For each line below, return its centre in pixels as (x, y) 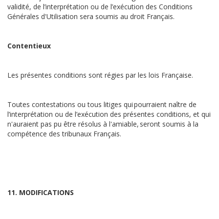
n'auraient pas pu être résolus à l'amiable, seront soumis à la (103, 124)
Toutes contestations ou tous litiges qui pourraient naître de (102, 104)
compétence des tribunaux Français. (64, 134)
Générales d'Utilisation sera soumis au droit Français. (91, 16)
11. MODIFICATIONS (41, 192)
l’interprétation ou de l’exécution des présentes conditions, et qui (109, 114)
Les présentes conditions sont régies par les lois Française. (102, 75)
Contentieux (29, 46)
